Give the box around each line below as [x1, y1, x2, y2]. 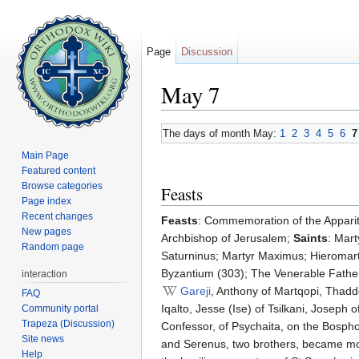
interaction [22, 268, 68, 280]
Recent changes [22, 210, 94, 222]
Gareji [180, 284, 211, 298]
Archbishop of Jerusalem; [161, 232, 293, 245]
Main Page [22, 149, 70, 161]
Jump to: [161, 110, 208, 123]
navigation [208, 110, 260, 123]
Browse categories [22, 179, 103, 192]
